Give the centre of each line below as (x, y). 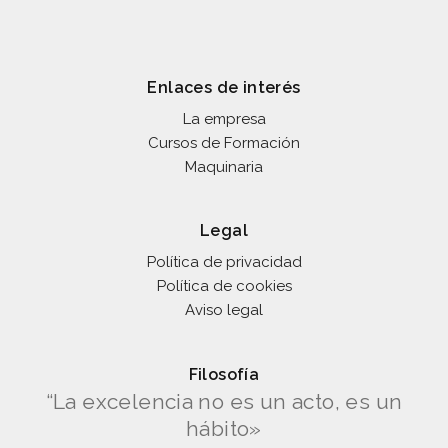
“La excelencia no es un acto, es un (224, 401)
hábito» (224, 428)
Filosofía (224, 374)
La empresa (224, 118)
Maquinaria (224, 166)
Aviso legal (224, 310)
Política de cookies (224, 286)
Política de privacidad (224, 262)
